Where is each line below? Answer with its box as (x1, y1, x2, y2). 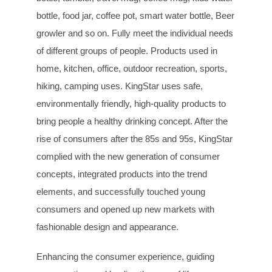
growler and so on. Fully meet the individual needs (36, 27, 233, 38)
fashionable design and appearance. (36, 221, 178, 232)
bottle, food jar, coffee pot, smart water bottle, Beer (36, 10, 234, 21)
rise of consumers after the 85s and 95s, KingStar (36, 133, 233, 144)
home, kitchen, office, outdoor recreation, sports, (36, 63, 227, 73)
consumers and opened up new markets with (36, 203, 214, 214)
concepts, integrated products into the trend (36, 168, 207, 179)
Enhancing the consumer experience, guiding (36, 251, 214, 262)
